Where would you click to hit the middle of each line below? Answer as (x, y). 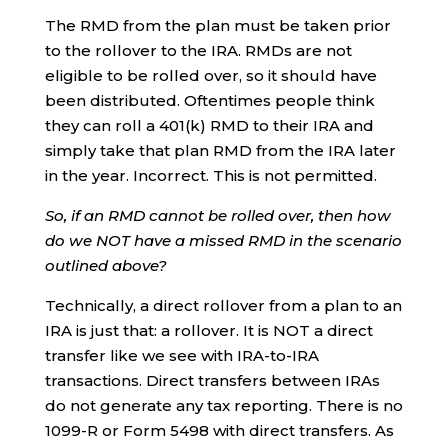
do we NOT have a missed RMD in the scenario (223, 240)
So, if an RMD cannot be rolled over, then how (217, 215)
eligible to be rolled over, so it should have (210, 75)
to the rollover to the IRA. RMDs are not (198, 50)
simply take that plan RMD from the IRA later (220, 150)
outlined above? (105, 265)
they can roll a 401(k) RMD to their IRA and (209, 125)
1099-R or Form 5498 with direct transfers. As (219, 430)
